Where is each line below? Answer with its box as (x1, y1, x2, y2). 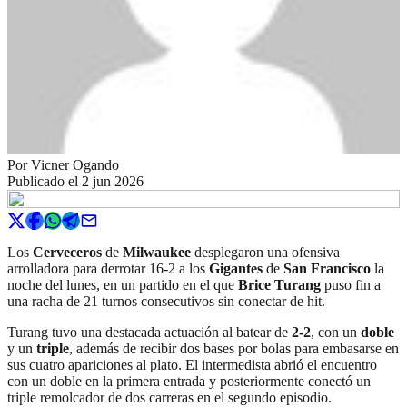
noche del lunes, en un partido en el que (7, 276, 238, 293)
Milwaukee (123, 243, 191, 260)
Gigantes (209, 260, 263, 276)
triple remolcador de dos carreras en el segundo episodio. (7, 389, 332, 405)
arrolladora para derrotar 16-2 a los (7, 260, 209, 276)
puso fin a (321, 276, 381, 293)
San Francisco (283, 260, 371, 276)
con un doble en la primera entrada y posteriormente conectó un (7, 372, 371, 389)
